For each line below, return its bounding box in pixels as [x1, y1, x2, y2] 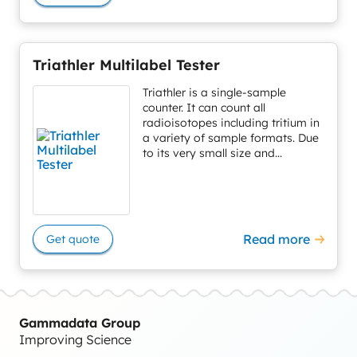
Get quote [46, 231, 100, 246]
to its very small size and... [142, 145, 282, 160]
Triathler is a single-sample [142, 84, 286, 100]
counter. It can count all [142, 100, 265, 115]
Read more [243, 230, 310, 247]
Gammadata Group [19, 315, 140, 331]
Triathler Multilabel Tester [33, 56, 220, 75]
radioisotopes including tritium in [142, 115, 320, 130]
